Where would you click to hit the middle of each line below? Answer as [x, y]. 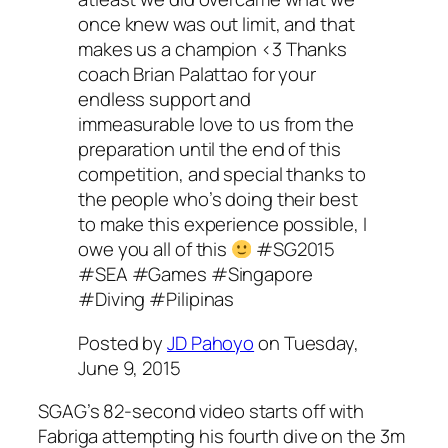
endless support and [165, 99]
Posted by [123, 342]
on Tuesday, [306, 342]
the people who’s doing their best [218, 199]
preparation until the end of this [209, 149]
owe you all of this [154, 249]
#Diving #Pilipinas [156, 299]
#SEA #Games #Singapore [195, 274]
